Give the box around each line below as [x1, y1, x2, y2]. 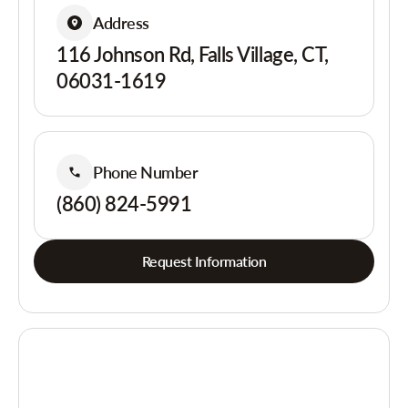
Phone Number [93, 161, 199, 182]
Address [93, 12, 149, 33]
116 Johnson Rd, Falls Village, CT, [56, 42, 329, 66]
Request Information [141, 252, 267, 270]
